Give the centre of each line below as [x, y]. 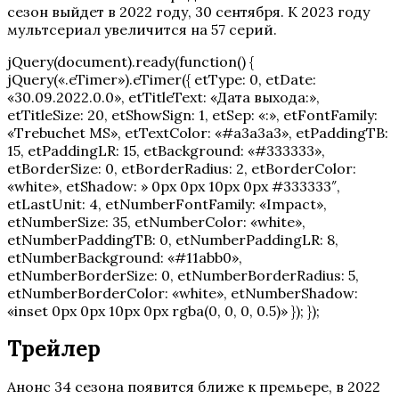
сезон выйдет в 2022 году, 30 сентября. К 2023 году [188, 11]
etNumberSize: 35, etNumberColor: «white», [156, 221]
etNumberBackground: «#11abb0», [125, 257]
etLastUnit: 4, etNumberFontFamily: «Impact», [167, 204]
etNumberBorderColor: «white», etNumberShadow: [183, 293]
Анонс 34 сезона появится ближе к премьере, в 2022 [194, 386]
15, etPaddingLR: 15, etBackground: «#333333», [166, 150]
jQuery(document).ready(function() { [130, 61]
